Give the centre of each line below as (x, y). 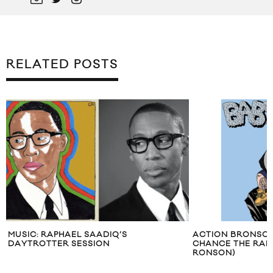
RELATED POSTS (62, 65)
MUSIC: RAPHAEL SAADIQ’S (68, 235)
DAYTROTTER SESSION (59, 244)
